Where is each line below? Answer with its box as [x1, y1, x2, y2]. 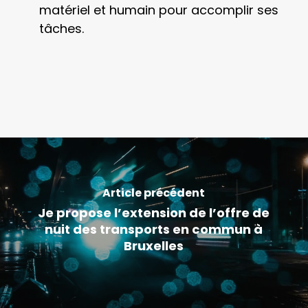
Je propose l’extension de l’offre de [38, 203, 270, 221]
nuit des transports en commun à [45, 220, 263, 238]
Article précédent [102, 184, 206, 201]
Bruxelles [124, 236, 184, 254]
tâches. [38, 20, 84, 37]
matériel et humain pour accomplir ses [38, 1, 278, 19]
